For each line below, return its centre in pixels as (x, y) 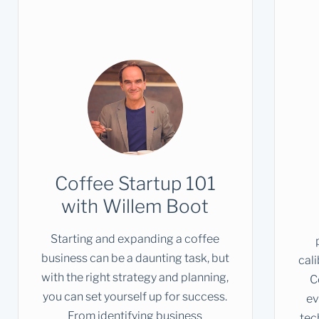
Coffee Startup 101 (135, 184)
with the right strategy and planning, (135, 278)
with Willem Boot (135, 206)
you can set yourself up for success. (135, 297)
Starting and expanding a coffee (135, 239)
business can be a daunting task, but (135, 258)
